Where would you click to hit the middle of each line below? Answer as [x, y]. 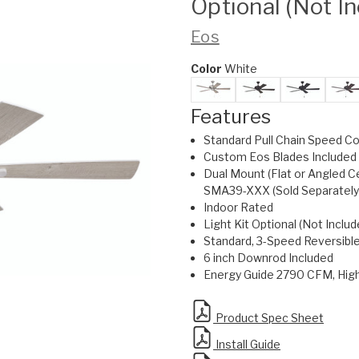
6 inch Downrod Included [269, 257]
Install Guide [247, 344]
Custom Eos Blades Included [280, 156]
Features [231, 116]
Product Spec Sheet [268, 317]
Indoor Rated [239, 207]
